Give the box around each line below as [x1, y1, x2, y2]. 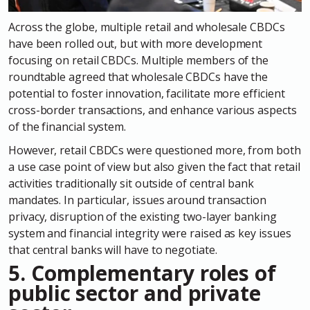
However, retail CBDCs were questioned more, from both [8, 143, 301, 158]
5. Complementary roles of [8, 259, 277, 288]
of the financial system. [8, 119, 129, 135]
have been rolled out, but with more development [8, 36, 263, 52]
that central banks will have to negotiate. [8, 242, 220, 258]
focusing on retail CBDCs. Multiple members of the [8, 53, 269, 69]
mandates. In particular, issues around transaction [8, 192, 267, 208]
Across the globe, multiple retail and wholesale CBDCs [8, 19, 285, 35]
